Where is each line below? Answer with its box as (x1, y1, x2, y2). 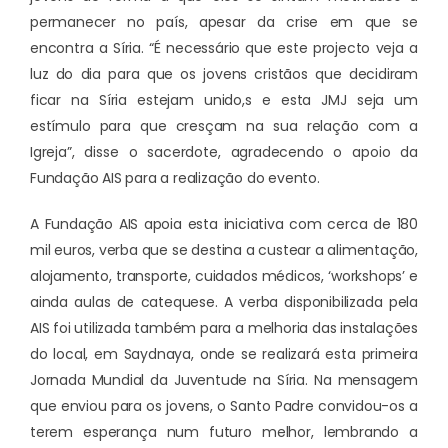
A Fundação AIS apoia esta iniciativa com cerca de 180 (30, 214, 418, 235)
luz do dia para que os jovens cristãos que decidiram (30, 64, 418, 85)
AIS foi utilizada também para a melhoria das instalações (30, 318, 418, 339)
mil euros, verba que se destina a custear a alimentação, (30, 240, 418, 261)
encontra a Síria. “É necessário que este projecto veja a (30, 38, 418, 59)
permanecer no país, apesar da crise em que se (30, 12, 418, 33)
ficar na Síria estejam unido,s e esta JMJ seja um (30, 90, 418, 111)
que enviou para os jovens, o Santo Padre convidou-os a (30, 396, 418, 417)
